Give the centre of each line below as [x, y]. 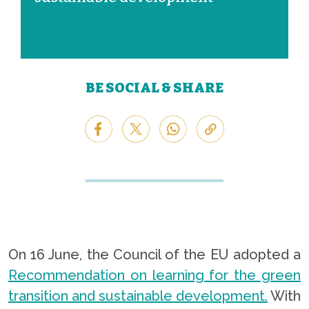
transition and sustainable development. [138, 296]
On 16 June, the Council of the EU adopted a [154, 255]
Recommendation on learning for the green [154, 275]
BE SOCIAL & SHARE [154, 88]
